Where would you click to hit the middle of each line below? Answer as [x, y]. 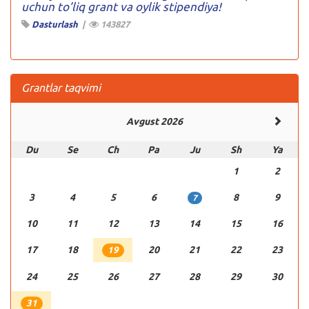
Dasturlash [55, 24]
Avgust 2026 [154, 121]
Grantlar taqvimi [61, 87]
